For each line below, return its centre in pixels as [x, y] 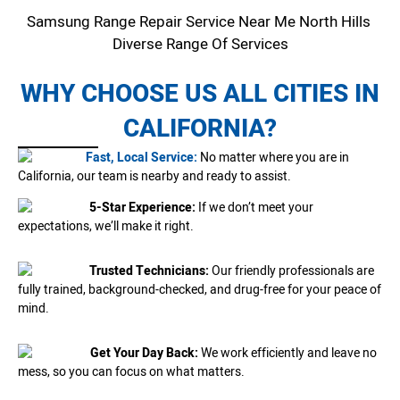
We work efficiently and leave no [289, 353]
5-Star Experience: [142, 208]
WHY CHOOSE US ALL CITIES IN [200, 94]
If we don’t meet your [254, 208]
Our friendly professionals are [293, 271]
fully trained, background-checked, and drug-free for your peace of [200, 290]
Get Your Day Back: [146, 353]
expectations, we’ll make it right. [106, 227]
